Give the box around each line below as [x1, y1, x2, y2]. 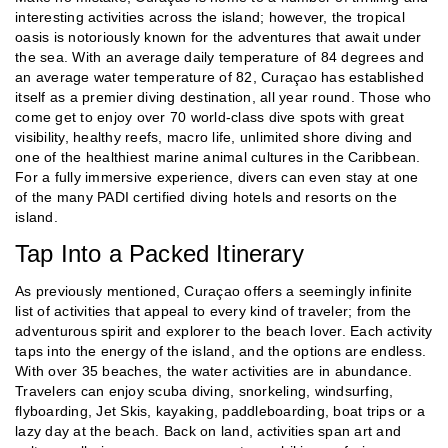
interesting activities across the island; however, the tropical [15, 9, 405, 26]
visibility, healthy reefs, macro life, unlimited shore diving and [15, 129, 413, 146]
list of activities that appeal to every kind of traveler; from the [15, 303, 412, 320]
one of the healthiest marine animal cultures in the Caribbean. [15, 149, 421, 166]
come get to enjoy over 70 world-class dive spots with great [15, 109, 404, 126]
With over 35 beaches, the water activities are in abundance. [15, 363, 412, 380]
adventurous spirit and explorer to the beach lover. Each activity [15, 323, 433, 340]
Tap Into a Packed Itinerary [15, 240, 304, 268]
